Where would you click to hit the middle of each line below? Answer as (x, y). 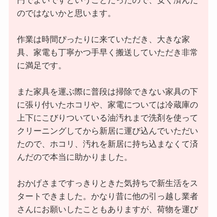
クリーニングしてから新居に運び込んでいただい (107, 131)
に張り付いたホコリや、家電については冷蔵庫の (107, 105)
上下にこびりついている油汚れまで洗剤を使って (107, 118)
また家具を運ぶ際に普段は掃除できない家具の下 (107, 92)
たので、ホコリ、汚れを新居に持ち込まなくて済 (107, 144)
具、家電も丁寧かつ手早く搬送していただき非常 (107, 53)
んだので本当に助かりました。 (74, 157)
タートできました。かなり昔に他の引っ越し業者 (107, 197)
